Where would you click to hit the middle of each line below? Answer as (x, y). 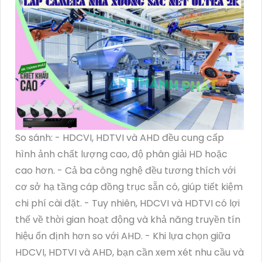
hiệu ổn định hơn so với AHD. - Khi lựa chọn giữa (123, 236)
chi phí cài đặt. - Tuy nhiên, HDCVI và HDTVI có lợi (127, 203)
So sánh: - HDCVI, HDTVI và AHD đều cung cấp (120, 137)
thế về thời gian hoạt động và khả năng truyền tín (128, 219)
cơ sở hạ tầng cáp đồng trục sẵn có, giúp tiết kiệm (129, 187)
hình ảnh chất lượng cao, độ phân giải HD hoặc (121, 154)
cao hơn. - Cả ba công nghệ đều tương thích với (125, 170)
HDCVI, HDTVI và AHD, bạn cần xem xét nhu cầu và (130, 252)
